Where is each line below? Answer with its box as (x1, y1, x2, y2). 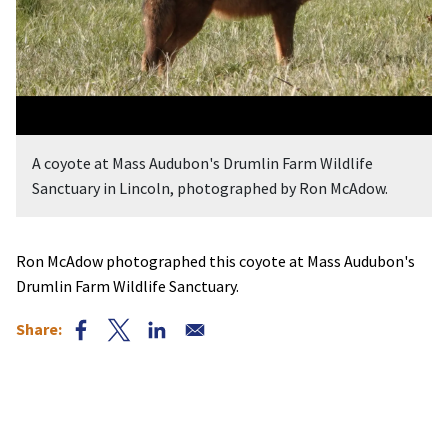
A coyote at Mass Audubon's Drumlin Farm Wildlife (32, 152, 373, 173)
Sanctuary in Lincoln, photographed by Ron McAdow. (32, 177, 388, 198)
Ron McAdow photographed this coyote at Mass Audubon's (16, 250, 415, 271)
